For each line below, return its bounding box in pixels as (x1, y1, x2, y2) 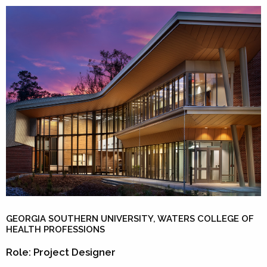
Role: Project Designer (6, 246, 116, 258)
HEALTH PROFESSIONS (6, 223, 105, 235)
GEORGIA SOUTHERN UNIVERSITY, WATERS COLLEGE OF (6, 213, 254, 224)
